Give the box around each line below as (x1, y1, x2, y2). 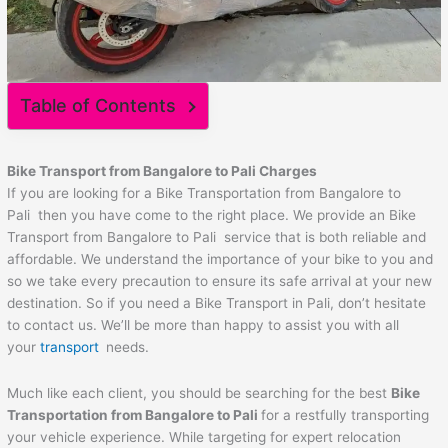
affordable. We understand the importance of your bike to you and (7, 251, 434, 268)
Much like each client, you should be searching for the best (7, 385, 392, 402)
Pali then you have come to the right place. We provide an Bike (7, 207, 417, 224)
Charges (259, 163, 318, 180)
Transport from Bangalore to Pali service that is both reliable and (7, 229, 427, 246)
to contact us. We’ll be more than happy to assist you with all (7, 317, 400, 334)
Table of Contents (20, 95, 177, 117)
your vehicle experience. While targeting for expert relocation (7, 429, 402, 446)
